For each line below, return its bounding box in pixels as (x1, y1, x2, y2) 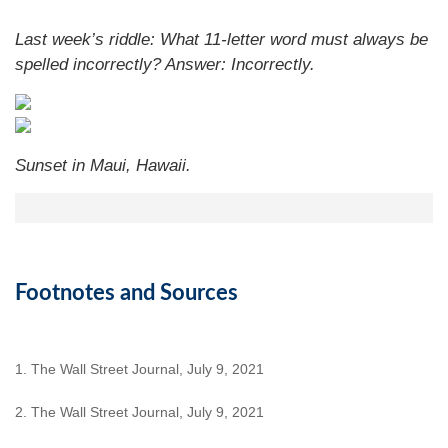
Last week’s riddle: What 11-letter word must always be (15, 30, 428, 49)
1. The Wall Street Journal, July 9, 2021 (15, 360, 264, 377)
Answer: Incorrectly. (165, 55, 315, 74)
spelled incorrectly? (15, 55, 165, 74)
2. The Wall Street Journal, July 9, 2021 (15, 404, 264, 421)
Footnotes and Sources (15, 282, 238, 304)
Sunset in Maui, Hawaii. (15, 156, 191, 175)
